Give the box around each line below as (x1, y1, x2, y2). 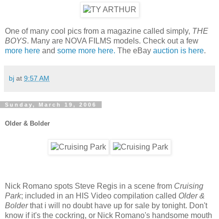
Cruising (174, 181, 203, 190)
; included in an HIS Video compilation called (21, 191, 178, 200)
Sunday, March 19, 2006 (5, 102, 97, 108)
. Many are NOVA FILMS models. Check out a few (27, 37, 198, 45)
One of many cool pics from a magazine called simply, (5, 27, 192, 36)
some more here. (57, 46, 115, 55)
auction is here (153, 46, 204, 55)
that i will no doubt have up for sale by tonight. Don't (28, 201, 207, 210)
